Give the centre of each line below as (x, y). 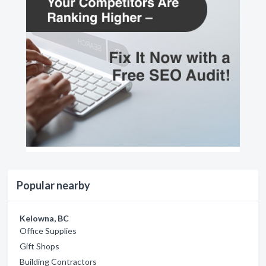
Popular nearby (53, 185)
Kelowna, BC (44, 218)
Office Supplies (48, 230)
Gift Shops (39, 246)
